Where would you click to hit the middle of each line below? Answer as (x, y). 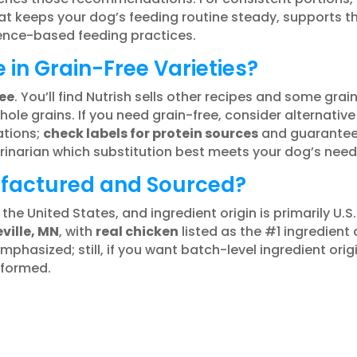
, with (77, 231)
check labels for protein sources (150, 133)
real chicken (137, 231)
